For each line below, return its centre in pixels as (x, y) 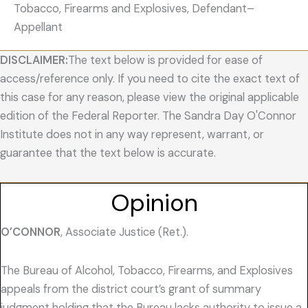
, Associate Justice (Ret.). (124, 232)
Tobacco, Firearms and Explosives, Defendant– (134, 9)
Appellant (38, 27)
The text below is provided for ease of (165, 60)
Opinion (154, 203)
